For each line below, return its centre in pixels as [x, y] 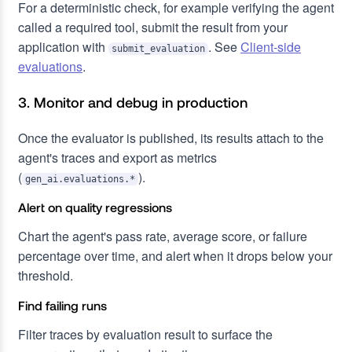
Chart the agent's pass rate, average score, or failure [163, 236]
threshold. [46, 276]
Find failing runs [62, 306]
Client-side [271, 47]
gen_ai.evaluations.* [80, 180]
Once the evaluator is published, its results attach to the [171, 138]
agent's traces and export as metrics [117, 158]
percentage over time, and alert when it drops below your [175, 256]
